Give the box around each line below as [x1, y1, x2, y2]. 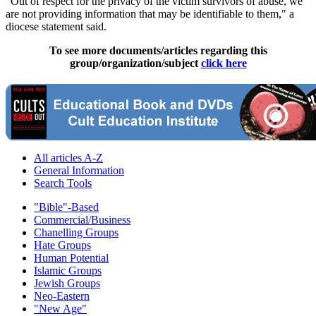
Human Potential [34, 252, 109, 265]
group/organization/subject [69, 57, 201, 70]
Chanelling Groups [34, 226, 119, 239]
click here [200, 57, 247, 70]
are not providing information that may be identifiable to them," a [6, 8, 294, 20]
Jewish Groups [34, 277, 100, 290]
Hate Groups [34, 239, 91, 252]
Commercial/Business [34, 214, 130, 226]
